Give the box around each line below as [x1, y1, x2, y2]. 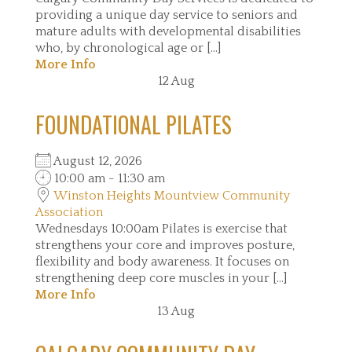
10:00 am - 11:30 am [51, 171, 165, 185]
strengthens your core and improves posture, [35, 238, 295, 252]
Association [35, 205, 103, 219]
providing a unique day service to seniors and [35, 8, 298, 22]
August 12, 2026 [51, 154, 155, 168]
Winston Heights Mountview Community [53, 189, 290, 203]
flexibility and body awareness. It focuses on [35, 255, 289, 269]
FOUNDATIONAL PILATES [35, 108, 232, 141]
